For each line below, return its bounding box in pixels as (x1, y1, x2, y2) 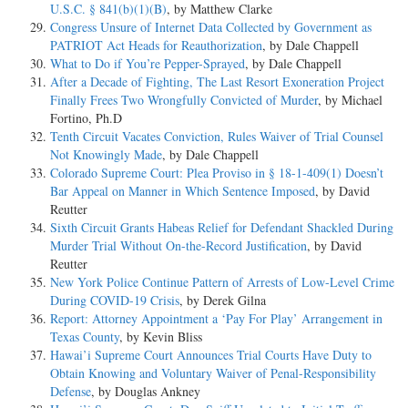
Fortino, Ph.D (50, 108, 122, 127)
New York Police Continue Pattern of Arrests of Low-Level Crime (50, 272, 394, 291)
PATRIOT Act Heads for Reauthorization (50, 36, 262, 54)
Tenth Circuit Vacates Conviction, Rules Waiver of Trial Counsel (50, 127, 383, 145)
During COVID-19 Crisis (50, 291, 179, 309)
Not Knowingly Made (50, 145, 162, 163)
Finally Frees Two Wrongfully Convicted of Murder (50, 90, 318, 108)
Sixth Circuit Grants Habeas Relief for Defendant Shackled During (50, 218, 393, 236)
